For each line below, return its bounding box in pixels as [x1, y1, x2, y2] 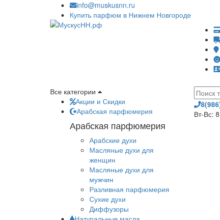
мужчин [89, 174, 113, 184]
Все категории [50, 86, 96, 96]
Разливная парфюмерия [89, 184, 169, 194]
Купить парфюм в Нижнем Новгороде [70, 10, 191, 20]
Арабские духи [89, 135, 137, 145]
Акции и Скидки [76, 96, 125, 106]
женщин [89, 155, 115, 165]
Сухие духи [89, 194, 126, 204]
